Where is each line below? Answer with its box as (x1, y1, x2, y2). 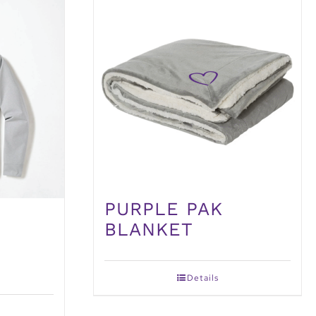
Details (186, 272, 219, 284)
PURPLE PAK (104, 198, 223, 220)
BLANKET (104, 219, 193, 241)
